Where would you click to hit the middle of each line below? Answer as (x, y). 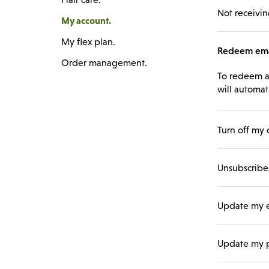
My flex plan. (88, 41)
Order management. (104, 62)
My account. (86, 20)
